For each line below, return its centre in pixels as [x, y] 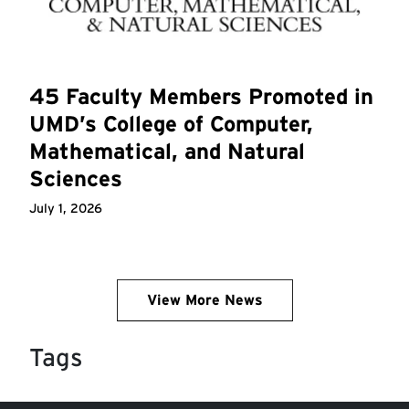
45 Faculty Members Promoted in [201, 96]
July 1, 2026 [66, 208]
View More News [204, 299]
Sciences [76, 178]
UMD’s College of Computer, [171, 123]
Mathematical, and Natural [167, 151]
